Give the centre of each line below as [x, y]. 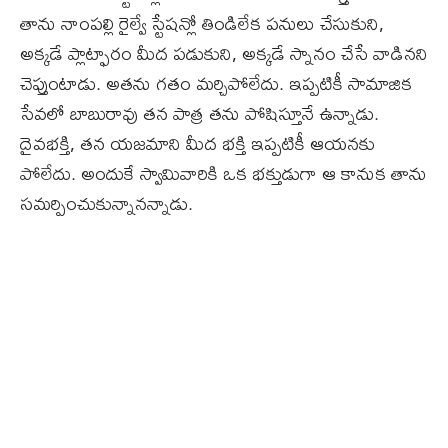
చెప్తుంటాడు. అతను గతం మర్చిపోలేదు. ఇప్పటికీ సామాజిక [216, 84]
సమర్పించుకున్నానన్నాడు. [106, 204]
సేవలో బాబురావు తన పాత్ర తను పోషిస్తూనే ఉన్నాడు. [199, 114]
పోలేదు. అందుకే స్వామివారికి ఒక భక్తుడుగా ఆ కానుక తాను [223, 174]
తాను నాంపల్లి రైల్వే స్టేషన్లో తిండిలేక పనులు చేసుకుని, [202, 24]
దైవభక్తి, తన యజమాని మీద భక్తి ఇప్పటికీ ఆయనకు [197, 144]
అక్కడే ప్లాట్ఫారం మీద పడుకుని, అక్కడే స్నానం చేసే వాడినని [224, 54]
